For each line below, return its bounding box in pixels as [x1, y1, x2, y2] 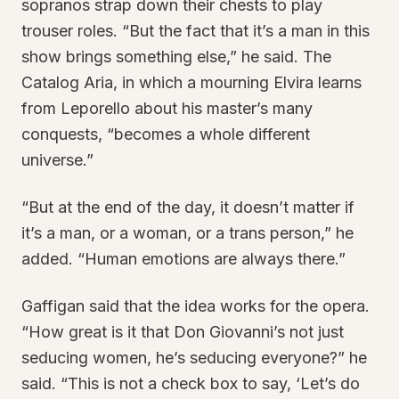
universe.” [21, 151, 94, 169]
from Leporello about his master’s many [21, 99, 313, 118]
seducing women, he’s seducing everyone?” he [21, 348, 367, 367]
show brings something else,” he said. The [21, 47, 331, 66]
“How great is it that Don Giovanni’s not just [21, 322, 344, 341]
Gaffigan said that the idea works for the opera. [21, 297, 370, 315]
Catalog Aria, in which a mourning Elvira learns [21, 73, 362, 92]
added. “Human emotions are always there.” [21, 249, 346, 268]
